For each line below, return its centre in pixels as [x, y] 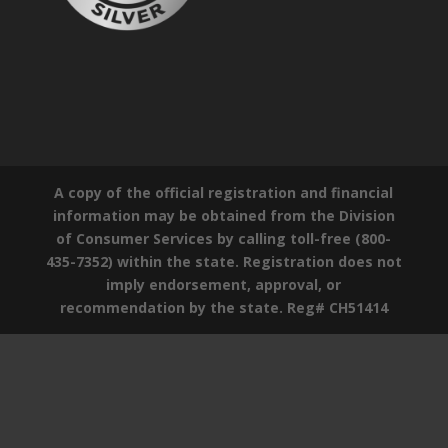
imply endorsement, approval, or [224, 284]
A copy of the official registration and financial [224, 192]
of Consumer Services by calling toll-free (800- [224, 238]
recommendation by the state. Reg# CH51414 [223, 307]
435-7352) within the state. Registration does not [223, 261]
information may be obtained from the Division [223, 215]
